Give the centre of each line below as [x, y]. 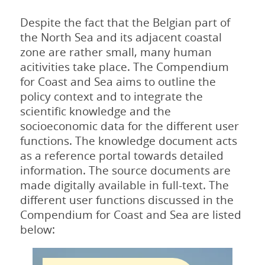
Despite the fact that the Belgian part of [125, 22]
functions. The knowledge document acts [128, 140]
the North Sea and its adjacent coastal [121, 37]
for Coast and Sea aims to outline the [118, 81]
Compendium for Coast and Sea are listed [130, 214]
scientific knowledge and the [95, 111]
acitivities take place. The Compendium [124, 66]
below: [37, 229]
